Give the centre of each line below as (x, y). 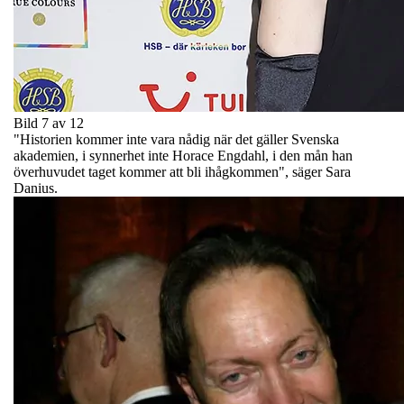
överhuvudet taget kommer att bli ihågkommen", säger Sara (182, 171)
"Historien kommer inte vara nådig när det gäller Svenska (176, 139)
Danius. (36, 188)
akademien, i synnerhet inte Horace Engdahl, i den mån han (183, 155)
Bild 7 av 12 (49, 123)
